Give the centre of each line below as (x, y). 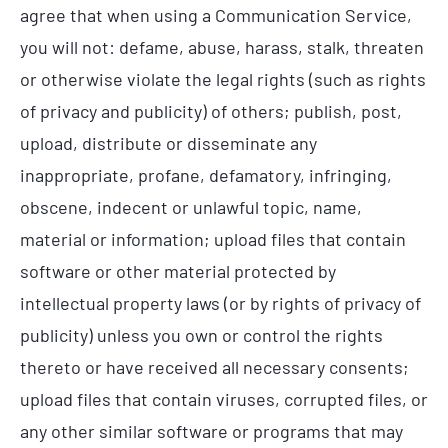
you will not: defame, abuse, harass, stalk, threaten (222, 46)
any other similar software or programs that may (211, 430)
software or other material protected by (178, 270)
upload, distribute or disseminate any (168, 142)
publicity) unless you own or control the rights (201, 334)
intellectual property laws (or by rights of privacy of (220, 302)
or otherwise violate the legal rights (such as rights (223, 78)
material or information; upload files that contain (213, 238)
